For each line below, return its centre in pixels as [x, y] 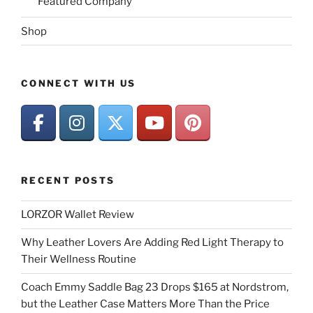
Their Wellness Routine [79, 260]
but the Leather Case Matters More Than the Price [145, 304]
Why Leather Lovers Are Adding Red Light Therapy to [152, 243]
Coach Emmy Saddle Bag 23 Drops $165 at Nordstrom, [155, 287]
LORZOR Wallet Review [78, 215]
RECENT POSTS [68, 181]
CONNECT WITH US [79, 83]
